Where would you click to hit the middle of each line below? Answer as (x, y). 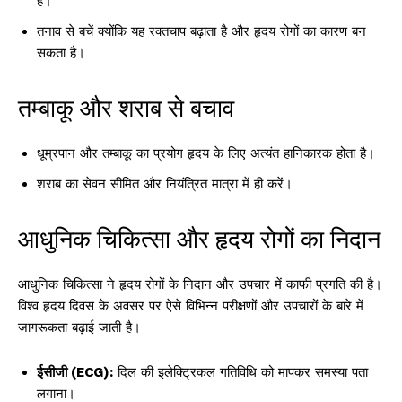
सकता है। (61, 53)
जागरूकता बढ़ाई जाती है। (79, 328)
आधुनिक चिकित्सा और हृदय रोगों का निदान (199, 239)
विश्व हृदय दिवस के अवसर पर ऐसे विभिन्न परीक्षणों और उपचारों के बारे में (191, 306)
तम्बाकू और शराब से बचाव (126, 108)
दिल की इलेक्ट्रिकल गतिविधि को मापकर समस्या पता (240, 373)
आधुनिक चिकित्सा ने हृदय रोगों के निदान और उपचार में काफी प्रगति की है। (200, 285)
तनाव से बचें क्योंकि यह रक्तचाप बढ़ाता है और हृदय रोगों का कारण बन (201, 32)
